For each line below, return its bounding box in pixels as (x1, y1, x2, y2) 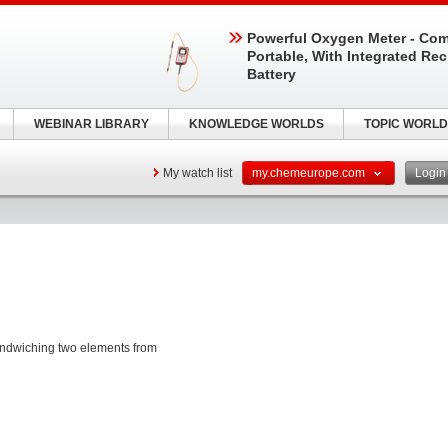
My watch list (163, 166, 232, 180)
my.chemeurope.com (252, 166, 368, 180)
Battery (247, 66, 296, 82)
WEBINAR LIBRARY (33, 117, 149, 131)
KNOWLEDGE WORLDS (188, 117, 324, 131)
